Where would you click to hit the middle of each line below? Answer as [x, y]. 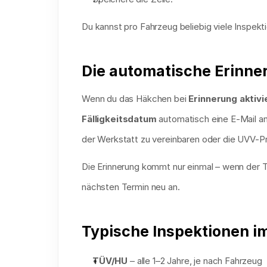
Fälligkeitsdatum [119, 119]
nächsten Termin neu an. [131, 187]
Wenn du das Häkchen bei [135, 99]
